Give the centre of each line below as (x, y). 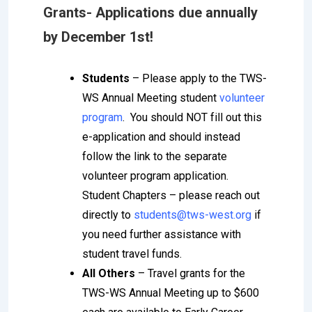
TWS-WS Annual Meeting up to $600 (171, 292)
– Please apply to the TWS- (198, 78)
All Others (109, 273)
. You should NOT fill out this (192, 117)
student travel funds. (132, 253)
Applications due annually (177, 12)
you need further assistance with (162, 234)
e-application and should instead (161, 136)
